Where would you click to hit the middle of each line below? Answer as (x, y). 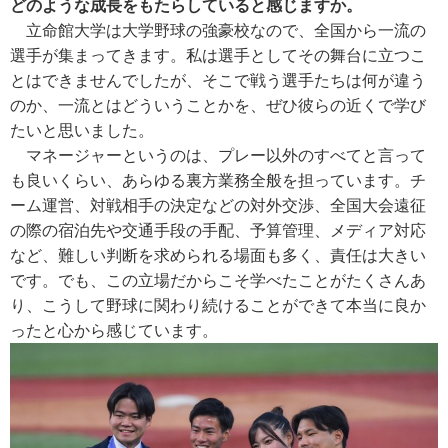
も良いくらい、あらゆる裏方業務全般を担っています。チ (218, 180)
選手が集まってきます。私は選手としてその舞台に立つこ (218, 55)
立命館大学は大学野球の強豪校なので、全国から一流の (218, 30)
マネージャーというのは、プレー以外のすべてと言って (218, 155)
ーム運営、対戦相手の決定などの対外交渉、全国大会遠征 (218, 205)
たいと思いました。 (82, 130)
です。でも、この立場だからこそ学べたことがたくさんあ (218, 280)
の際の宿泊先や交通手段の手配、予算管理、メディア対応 (218, 230)
